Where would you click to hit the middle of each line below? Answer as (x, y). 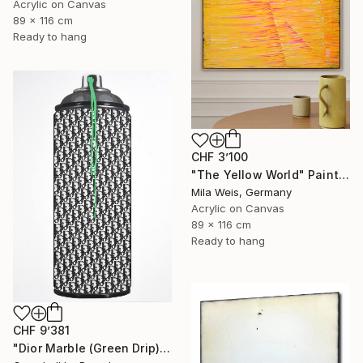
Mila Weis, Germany (241, 192)
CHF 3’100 (220, 157)
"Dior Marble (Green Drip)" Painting (165, 348)
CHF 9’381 (42, 331)
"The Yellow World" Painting (344, 175)
